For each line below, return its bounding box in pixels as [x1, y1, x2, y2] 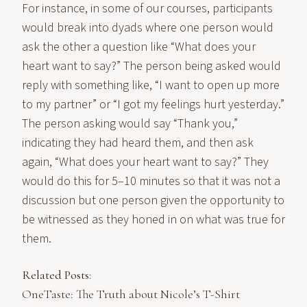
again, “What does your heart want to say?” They [22, 153, 269, 171]
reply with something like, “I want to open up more [22, 77, 280, 94]
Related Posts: [22, 267, 91, 282]
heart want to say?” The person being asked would [22, 58, 281, 75]
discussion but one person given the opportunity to [22, 192, 284, 209]
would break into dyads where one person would [22, 19, 273, 36]
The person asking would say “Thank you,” [22, 115, 238, 132]
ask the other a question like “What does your [22, 38, 256, 56]
